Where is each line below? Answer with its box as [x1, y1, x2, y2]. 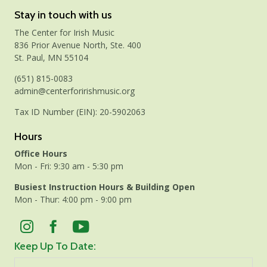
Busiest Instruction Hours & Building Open [14, 181, 195, 193]
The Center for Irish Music [14, 26, 114, 38]
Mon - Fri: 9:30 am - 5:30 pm [14, 160, 123, 172]
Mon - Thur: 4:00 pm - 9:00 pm [14, 194, 132, 206]
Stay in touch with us [14, 8, 112, 22]
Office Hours [14, 148, 67, 160]
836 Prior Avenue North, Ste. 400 [14, 39, 141, 51]
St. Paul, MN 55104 [14, 51, 88, 63]
